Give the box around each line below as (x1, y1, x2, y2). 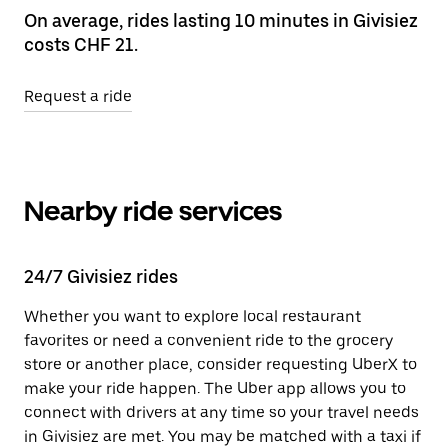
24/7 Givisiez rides (24, 266, 178, 287)
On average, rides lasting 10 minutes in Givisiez (24, 10, 418, 31)
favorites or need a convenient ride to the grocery (24, 331, 393, 350)
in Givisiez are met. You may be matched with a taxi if (24, 427, 421, 446)
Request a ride (24, 87, 132, 106)
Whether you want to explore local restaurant (24, 307, 361, 326)
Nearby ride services (24, 194, 282, 228)
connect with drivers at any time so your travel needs (24, 403, 419, 422)
